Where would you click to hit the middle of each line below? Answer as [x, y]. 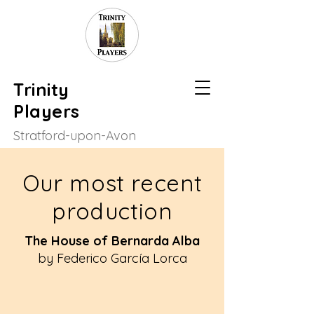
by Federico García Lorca [112, 258]
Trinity [41, 89]
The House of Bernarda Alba [112, 241]
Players [47, 111]
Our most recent [112, 183]
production [112, 211]
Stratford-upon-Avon [75, 136]
